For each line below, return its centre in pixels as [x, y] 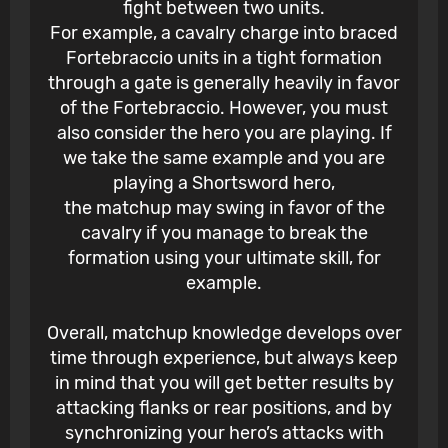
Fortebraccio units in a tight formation [224, 58]
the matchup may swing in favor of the [224, 208]
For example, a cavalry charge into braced [224, 33]
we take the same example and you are [224, 158]
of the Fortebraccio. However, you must [224, 108]
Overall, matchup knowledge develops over [224, 333]
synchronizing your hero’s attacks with [224, 433]
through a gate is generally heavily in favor [224, 83]
